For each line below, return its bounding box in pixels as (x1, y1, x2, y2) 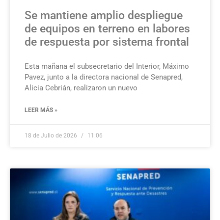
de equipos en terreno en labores (25, 22, 190, 36)
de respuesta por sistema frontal (25, 35, 189, 49)
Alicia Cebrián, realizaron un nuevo (25, 83, 137, 93)
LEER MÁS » (25, 107, 57, 114)
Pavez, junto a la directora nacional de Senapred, (25, 73, 183, 82)
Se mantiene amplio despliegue (25, 9, 183, 23)
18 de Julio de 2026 (25, 132, 79, 139)
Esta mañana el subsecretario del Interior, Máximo (25, 62, 189, 71)
